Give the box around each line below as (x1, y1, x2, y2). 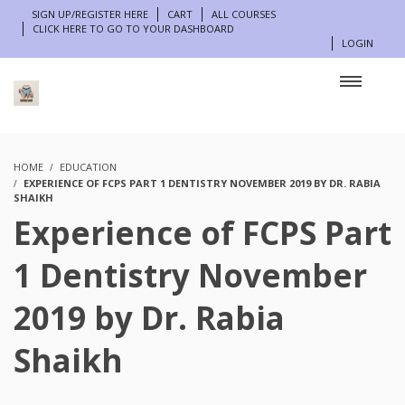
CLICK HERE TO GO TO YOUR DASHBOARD (33, 22, 234, 35)
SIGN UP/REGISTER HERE (32, 7, 148, 21)
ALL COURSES (212, 7, 276, 21)
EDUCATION (60, 160, 117, 174)
